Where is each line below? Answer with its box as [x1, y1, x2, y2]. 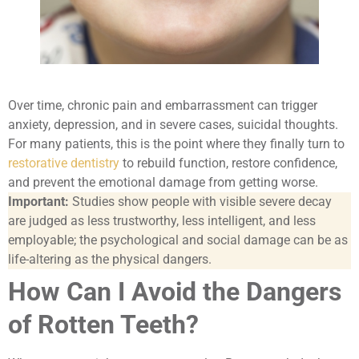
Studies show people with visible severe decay [69, 194, 332, 210]
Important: [8, 194, 69, 210]
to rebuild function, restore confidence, [119, 155, 337, 171]
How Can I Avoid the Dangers [8, 276, 341, 308]
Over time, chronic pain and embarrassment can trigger [8, 98, 317, 114]
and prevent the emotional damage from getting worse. [8, 175, 318, 191]
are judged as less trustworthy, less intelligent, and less [8, 213, 316, 229]
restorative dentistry [8, 155, 119, 171]
